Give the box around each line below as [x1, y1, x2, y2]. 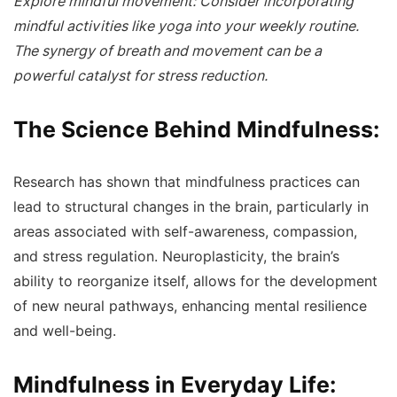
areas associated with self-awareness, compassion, [13, 222, 357, 240]
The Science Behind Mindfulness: [13, 115, 379, 143]
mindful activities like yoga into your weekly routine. [13, 17, 359, 35]
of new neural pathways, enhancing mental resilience [13, 297, 367, 315]
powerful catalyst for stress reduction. [13, 66, 268, 84]
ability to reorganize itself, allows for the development [13, 272, 378, 290]
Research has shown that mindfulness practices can [13, 173, 360, 191]
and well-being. [13, 322, 116, 339]
